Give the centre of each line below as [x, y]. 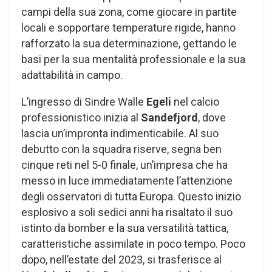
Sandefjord [169, 118]
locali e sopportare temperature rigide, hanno [128, 28]
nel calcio [196, 102]
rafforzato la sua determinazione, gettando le [129, 44]
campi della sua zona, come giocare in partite [129, 12]
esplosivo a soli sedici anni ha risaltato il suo [127, 212]
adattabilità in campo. [72, 75]
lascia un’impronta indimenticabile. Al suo [120, 134]
